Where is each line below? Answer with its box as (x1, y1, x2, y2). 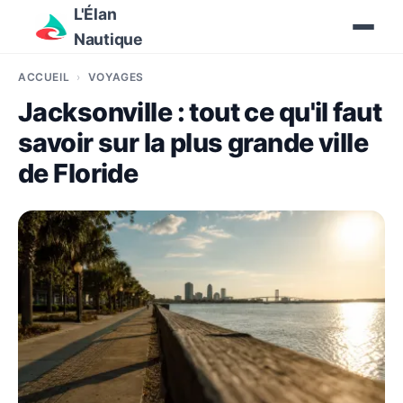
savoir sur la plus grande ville (18, 127, 369, 158)
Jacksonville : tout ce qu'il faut (18, 96, 381, 128)
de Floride (18, 157, 139, 189)
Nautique (74, 30, 143, 49)
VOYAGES (87, 70, 145, 84)
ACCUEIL (18, 70, 70, 84)
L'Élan (74, 4, 117, 23)
